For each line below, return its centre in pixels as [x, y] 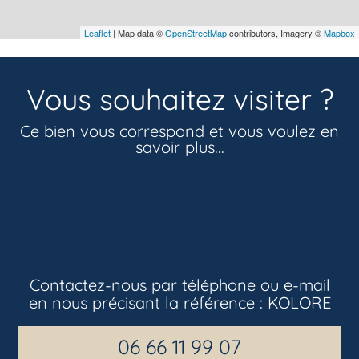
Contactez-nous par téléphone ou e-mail [179, 284]
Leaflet [97, 33]
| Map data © [138, 33]
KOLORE [299, 302]
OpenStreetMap [196, 33]
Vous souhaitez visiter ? [179, 99]
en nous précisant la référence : [148, 302]
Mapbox [339, 33]
